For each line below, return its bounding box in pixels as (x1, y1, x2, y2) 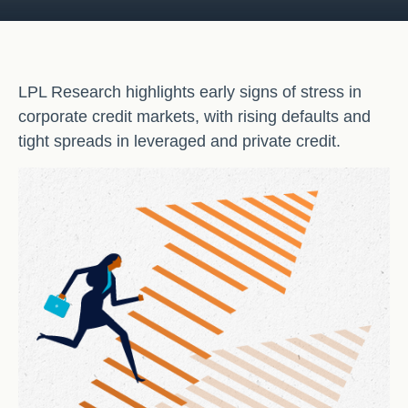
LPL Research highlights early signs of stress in (18, 83, 362, 101)
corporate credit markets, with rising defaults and (18, 107, 371, 126)
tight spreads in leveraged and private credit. (18, 132, 345, 150)
